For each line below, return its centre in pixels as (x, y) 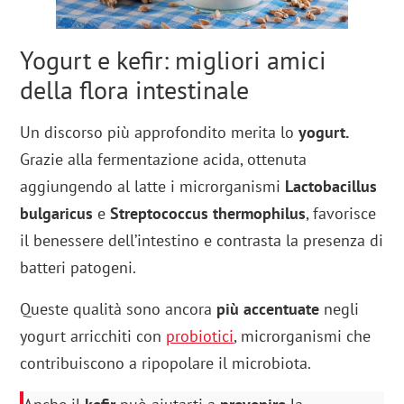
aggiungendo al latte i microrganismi (153, 187)
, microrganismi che (303, 336)
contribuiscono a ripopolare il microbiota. (166, 363)
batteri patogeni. (78, 268)
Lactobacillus (331, 187)
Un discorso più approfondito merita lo (160, 133)
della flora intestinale (135, 90)
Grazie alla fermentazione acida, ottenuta (164, 160)
